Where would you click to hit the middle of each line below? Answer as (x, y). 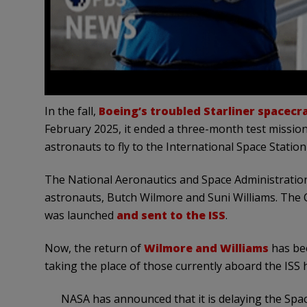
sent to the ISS (182, 215)
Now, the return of (94, 248)
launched (91, 215)
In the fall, (71, 111)
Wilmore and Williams (206, 248)
